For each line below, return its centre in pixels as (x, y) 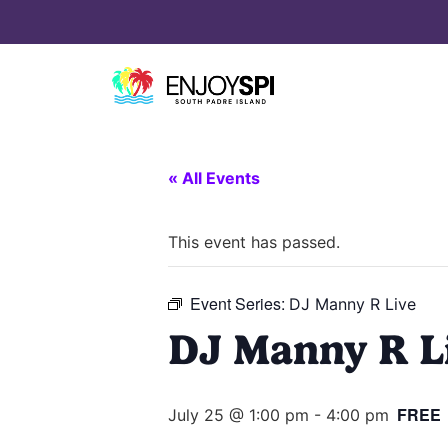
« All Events (214, 178)
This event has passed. (254, 242)
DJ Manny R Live (352, 304)
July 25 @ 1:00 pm (238, 415)
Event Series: (239, 304)
